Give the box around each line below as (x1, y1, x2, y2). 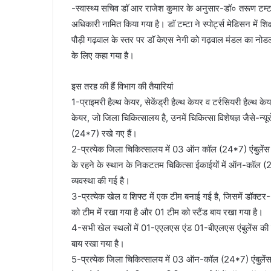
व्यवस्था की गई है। (71, 175, 130, 187)
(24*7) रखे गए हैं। (71, 128, 137, 140)
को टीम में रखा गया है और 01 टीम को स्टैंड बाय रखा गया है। (71, 206, 263, 218)
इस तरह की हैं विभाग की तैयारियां (71, 80, 173, 93)
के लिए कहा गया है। (71, 50, 134, 62)
